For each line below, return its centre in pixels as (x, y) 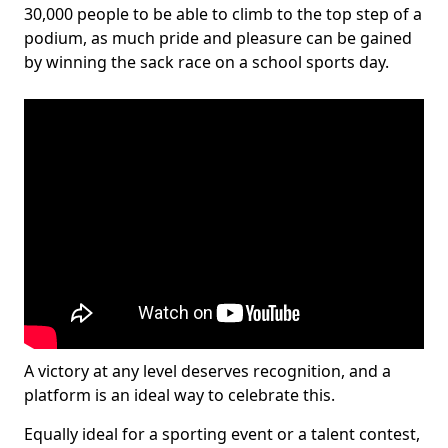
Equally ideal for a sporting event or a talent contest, (222, 434)
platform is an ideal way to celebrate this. (179, 395)
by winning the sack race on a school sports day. (206, 62)
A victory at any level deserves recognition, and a (207, 371)
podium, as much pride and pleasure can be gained (218, 38)
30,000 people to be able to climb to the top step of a (223, 14)
